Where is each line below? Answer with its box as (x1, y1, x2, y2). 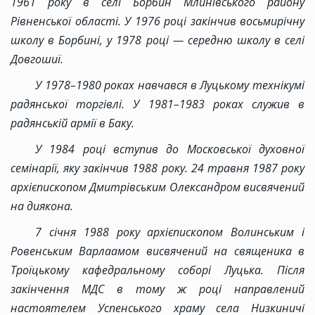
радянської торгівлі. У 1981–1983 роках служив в (11, 96, 304, 112)
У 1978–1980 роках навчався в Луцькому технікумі (35, 77, 304, 94)
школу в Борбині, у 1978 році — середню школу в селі (11, 32, 304, 49)
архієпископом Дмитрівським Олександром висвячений (11, 179, 304, 195)
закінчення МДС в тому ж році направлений (11, 281, 304, 297)
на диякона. (11, 198, 73, 214)
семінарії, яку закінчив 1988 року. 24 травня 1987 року (11, 160, 304, 176)
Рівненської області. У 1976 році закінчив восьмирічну (11, 13, 304, 30)
